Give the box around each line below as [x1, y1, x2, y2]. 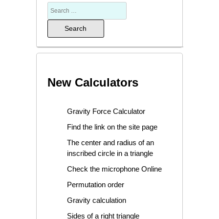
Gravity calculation [66, 196, 126, 204]
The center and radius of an [66, 138, 154, 147]
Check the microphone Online [66, 164, 162, 173]
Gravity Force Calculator [66, 107, 145, 115]
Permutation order [66, 180, 124, 189]
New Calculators [47, 75, 138, 89]
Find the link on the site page [66, 122, 157, 131]
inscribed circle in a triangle [66, 149, 153, 157]
